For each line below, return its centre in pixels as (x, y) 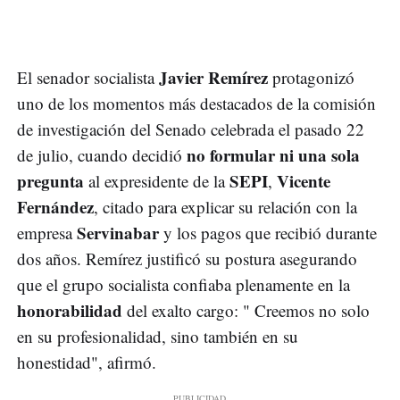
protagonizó (311, 78)
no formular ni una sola (273, 155)
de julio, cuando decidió (102, 155)
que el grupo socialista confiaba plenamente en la (183, 285)
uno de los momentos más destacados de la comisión (196, 104)
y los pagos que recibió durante (268, 233)
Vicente (304, 181)
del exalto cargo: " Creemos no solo (246, 311)
